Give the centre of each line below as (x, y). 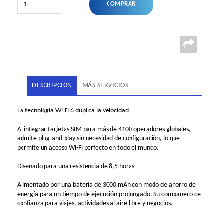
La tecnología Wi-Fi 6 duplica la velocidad (73, 111)
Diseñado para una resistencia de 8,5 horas (76, 167)
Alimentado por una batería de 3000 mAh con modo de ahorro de (106, 185)
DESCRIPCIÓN (52, 86)
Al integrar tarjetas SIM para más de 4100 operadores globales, (104, 130)
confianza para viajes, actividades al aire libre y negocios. (95, 204)
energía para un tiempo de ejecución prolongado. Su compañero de (109, 195)
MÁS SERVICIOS (105, 86)
